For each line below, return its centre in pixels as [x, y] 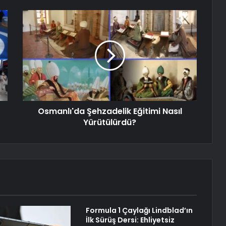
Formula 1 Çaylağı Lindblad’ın [139, 211]
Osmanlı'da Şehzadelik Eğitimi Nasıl [110, 111]
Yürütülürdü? [110, 123]
